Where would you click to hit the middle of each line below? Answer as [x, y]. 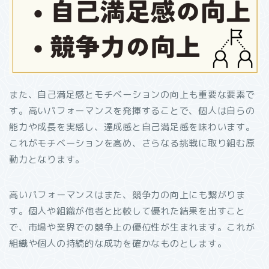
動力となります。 [47, 160]
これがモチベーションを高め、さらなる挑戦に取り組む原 [132, 144]
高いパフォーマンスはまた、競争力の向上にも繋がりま [127, 195]
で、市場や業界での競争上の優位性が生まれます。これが [132, 228]
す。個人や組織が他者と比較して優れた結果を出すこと [128, 211]
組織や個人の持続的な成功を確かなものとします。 [118, 244]
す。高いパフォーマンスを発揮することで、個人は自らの [132, 111]
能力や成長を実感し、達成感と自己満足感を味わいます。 [132, 127]
